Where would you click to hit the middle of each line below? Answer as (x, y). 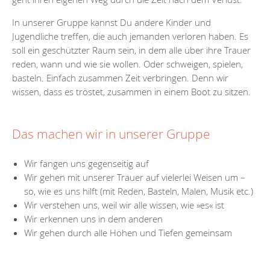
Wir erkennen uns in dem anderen (93, 219)
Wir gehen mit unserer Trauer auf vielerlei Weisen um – (135, 177)
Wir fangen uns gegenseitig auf (86, 164)
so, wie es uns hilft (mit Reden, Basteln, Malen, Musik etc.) (139, 191)
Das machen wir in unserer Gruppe (111, 134)
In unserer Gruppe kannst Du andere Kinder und (111, 23)
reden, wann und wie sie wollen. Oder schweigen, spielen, (127, 64)
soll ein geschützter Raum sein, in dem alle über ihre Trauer (131, 50)
